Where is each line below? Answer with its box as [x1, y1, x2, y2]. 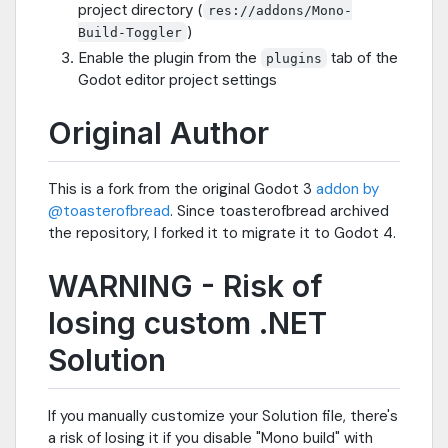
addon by [316, 178, 379, 199]
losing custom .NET [48, 304, 327, 341]
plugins [266, 50, 323, 66]
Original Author [48, 114, 269, 151]
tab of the [327, 47, 399, 67]
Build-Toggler [78, 24, 182, 40]
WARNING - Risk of [48, 267, 323, 304]
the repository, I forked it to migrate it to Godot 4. [48, 222, 396, 243]
